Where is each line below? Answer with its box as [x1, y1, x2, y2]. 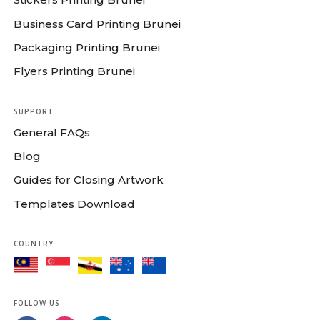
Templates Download [14, 196, 135, 211]
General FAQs [14, 125, 90, 139]
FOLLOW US [14, 297, 60, 308]
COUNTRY [14, 239, 54, 249]
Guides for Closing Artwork [14, 173, 164, 187]
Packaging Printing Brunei [14, 40, 160, 54]
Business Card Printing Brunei [14, 16, 181, 31]
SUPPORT [14, 106, 54, 116]
